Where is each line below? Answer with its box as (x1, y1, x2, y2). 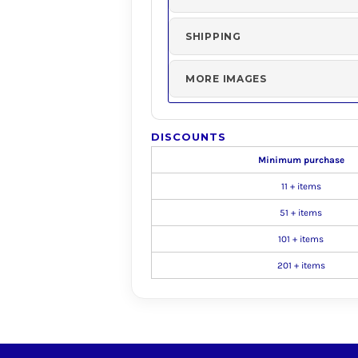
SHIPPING (185, 30, 241, 42)
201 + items (276, 260, 325, 271)
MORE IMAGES (185, 73, 267, 85)
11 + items (280, 181, 321, 192)
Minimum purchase (257, 154, 344, 165)
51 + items (280, 207, 322, 218)
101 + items (278, 233, 324, 245)
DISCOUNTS (151, 130, 227, 143)
